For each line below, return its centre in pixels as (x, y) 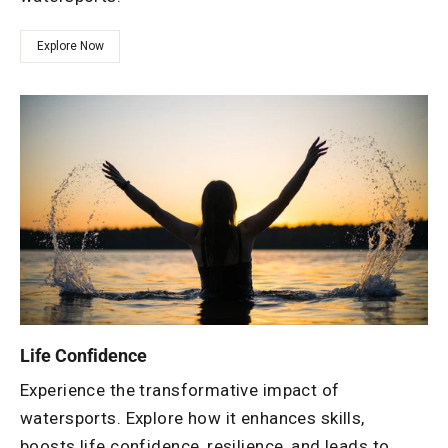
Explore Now (70, 46)
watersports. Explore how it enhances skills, (192, 417)
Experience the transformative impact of (180, 389)
